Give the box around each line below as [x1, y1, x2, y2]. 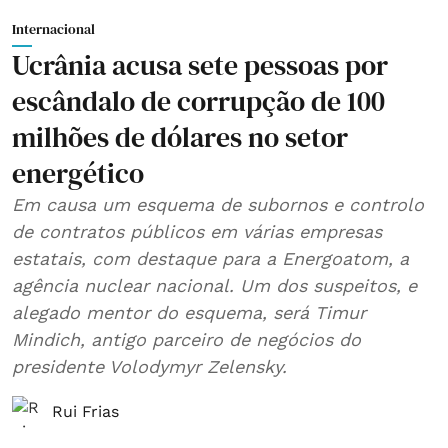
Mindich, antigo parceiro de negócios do [12, 329, 361, 350]
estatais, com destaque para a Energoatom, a [12, 248, 409, 269]
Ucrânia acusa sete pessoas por [12, 46, 388, 84]
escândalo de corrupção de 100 [12, 82, 385, 120]
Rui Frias [52, 402, 119, 421]
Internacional [12, 19, 95, 39]
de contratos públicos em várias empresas [12, 221, 382, 242]
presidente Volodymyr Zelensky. [12, 356, 287, 377]
